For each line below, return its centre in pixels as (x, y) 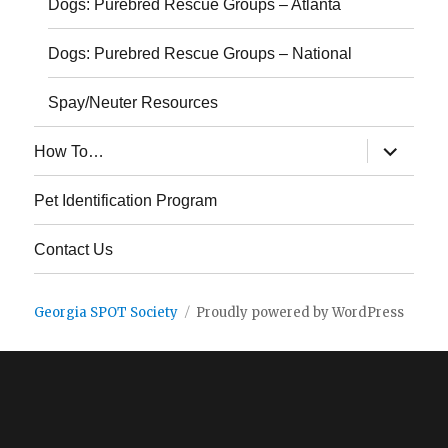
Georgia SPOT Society (106, 313)
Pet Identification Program (126, 200)
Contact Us (74, 249)
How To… (69, 151)
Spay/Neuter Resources (133, 102)
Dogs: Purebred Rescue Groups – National (200, 53)
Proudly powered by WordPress (300, 313)
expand (399, 146)
